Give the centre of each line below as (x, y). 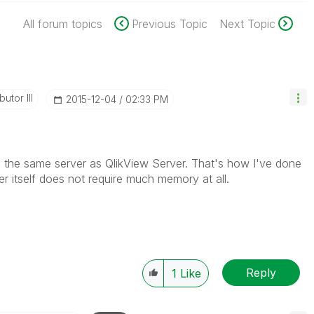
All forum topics (62, 24)
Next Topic (247, 24)
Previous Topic (169, 24)
